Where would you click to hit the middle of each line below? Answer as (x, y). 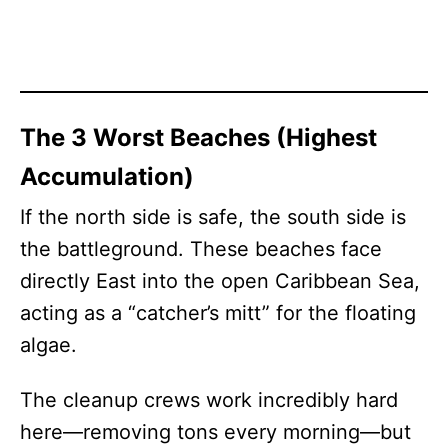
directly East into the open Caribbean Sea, (220, 280)
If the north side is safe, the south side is (213, 216)
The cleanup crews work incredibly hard (209, 399)
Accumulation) (107, 176)
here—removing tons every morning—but (215, 431)
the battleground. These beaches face (201, 248)
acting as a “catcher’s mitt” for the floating (218, 312)
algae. (48, 344)
